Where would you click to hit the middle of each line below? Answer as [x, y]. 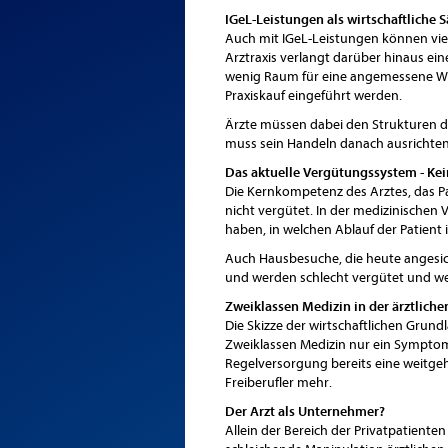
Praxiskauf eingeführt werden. [313, 95]
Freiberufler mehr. [278, 382]
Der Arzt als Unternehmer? [304, 411]
